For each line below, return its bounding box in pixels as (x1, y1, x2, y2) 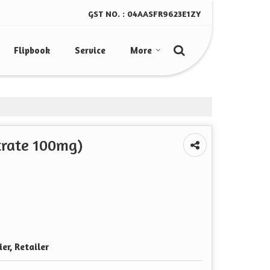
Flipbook (14, 45, 50, 57)
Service (75, 45, 105, 57)
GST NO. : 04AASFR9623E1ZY (88, 8, 201, 19)
